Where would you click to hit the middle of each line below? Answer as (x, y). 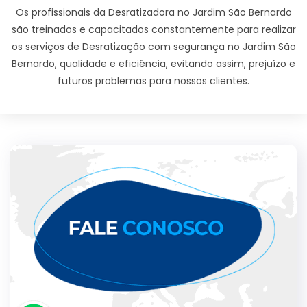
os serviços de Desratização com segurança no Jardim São (153, 47)
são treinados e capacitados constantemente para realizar (153, 30)
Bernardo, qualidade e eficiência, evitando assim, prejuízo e (153, 64)
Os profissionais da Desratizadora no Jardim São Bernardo (153, 13)
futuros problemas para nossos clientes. (153, 81)
